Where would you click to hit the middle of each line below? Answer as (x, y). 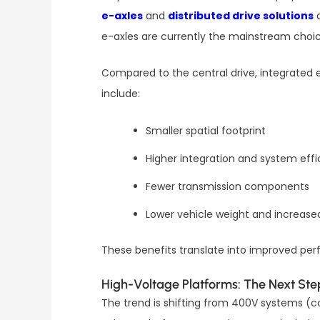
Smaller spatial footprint (206, 130)
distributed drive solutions (241, 15)
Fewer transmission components (227, 186)
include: (121, 94)
